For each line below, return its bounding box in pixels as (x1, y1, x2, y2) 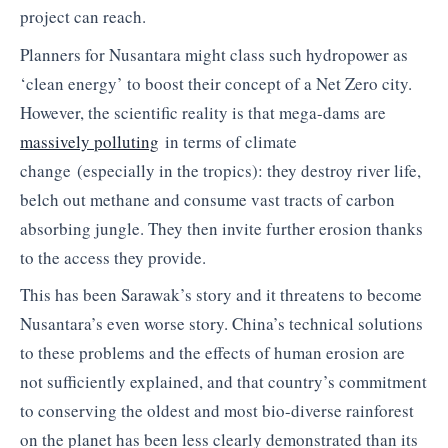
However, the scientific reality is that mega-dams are (20, 100, 386, 124)
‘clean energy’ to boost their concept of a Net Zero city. (20, 71, 412, 95)
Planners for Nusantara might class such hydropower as (20, 42, 408, 66)
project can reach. (20, 5, 146, 29)
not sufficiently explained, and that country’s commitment (20, 370, 427, 394)
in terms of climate (159, 129, 297, 153)
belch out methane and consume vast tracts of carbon (20, 187, 395, 211)
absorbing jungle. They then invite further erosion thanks (20, 216, 423, 240)
